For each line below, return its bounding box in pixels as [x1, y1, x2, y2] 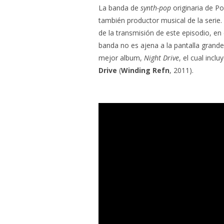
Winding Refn [121, 65, 169, 75]
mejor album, [98, 52, 144, 62]
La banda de [98, 2, 140, 12]
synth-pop [140, 2, 171, 12]
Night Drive [144, 52, 179, 62]
